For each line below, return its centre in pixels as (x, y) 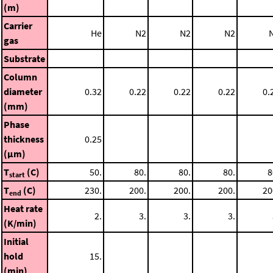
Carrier (18, 25)
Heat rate (23, 208)
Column (20, 76)
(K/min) (20, 223)
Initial (16, 241)
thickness (24, 139)
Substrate (24, 58)
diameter (23, 91)
